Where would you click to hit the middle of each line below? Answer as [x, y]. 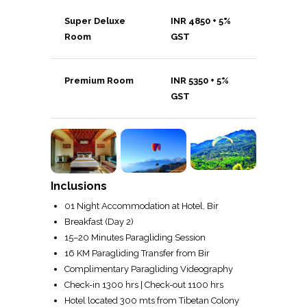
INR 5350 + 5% [200, 81]
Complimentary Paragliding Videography [149, 269]
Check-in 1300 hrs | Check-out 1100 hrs [144, 284]
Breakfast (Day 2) [99, 221]
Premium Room [99, 81]
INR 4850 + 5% [201, 21]
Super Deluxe [95, 21]
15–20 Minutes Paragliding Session [135, 237]
